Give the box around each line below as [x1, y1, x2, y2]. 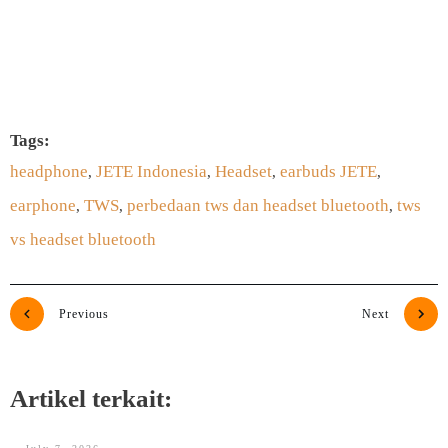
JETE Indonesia [96, 162, 207, 181]
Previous [59, 307, 109, 321]
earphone [10, 196, 76, 215]
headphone [10, 162, 88, 181]
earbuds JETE [280, 162, 377, 181]
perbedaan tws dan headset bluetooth [127, 196, 389, 215]
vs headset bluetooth [10, 230, 156, 249]
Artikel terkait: [10, 385, 172, 412]
